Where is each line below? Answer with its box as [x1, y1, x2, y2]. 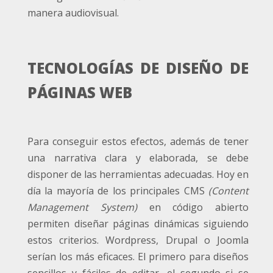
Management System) [27, 200, 137, 214]
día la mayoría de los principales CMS [27, 184, 208, 198]
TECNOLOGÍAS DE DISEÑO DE [27, 58, 249, 79]
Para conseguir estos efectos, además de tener [27, 135, 249, 149]
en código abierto [136, 200, 249, 214]
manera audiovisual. [27, 6, 119, 20]
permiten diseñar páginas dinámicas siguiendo [27, 217, 249, 231]
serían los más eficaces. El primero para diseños [27, 250, 249, 264]
